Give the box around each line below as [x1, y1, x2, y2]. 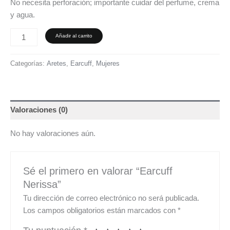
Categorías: [10, 60, 47, 68]
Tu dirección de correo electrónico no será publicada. [23, 194, 200, 203]
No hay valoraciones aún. [10, 129, 95, 138]
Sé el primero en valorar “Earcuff [23, 165, 173, 177]
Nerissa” [23, 178, 62, 190]
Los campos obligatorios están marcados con [23, 206, 178, 215]
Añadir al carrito [55, 33, 92, 39]
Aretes [47, 60, 66, 68]
